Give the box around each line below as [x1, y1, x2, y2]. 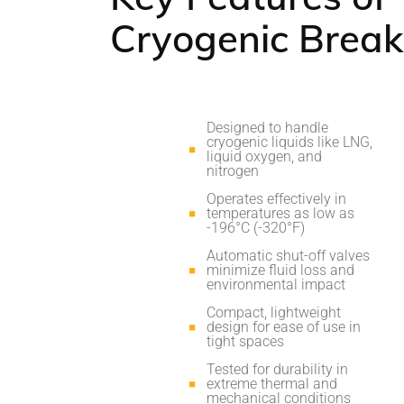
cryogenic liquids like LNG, [207, 133, 373, 151]
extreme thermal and [207, 374, 338, 392]
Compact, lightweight [207, 303, 342, 321]
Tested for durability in [207, 360, 349, 378]
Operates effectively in [207, 189, 347, 207]
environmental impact [207, 275, 346, 293]
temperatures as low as [207, 204, 355, 222]
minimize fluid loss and [207, 261, 355, 279]
